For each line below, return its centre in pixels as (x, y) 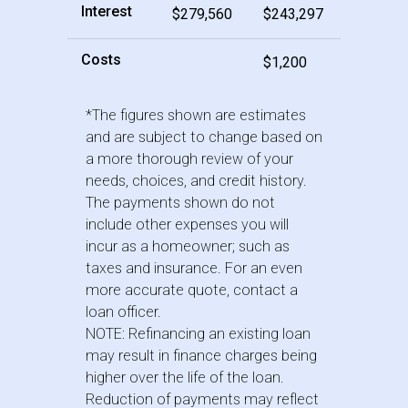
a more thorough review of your (189, 159)
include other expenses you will (187, 225)
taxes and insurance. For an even (194, 269)
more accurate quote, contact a (192, 291)
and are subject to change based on (204, 138)
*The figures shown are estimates (196, 116)
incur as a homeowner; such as (188, 247)
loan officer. (123, 312)
